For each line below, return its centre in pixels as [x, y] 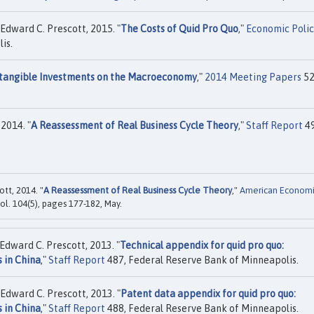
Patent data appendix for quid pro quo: [208, 293]
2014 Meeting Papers [253, 77]
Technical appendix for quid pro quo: [202, 245]
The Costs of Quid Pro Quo [179, 29]
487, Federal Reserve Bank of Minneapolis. [202, 260]
